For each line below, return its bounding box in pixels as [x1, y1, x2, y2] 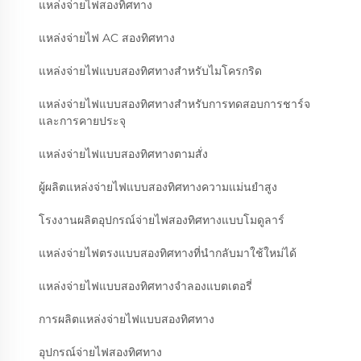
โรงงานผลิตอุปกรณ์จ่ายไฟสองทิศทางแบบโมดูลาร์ [39, 213, 284, 228]
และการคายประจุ [39, 114, 126, 129]
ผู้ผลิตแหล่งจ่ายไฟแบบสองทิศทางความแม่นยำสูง [39, 180, 277, 195]
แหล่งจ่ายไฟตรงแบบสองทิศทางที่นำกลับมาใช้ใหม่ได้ [39, 246, 297, 261]
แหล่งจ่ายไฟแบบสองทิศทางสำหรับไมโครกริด [39, 64, 262, 79]
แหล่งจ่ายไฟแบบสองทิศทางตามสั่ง [39, 147, 208, 162]
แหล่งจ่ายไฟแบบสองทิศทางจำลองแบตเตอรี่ [39, 279, 252, 294]
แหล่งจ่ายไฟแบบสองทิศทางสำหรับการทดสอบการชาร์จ [39, 97, 310, 112]
